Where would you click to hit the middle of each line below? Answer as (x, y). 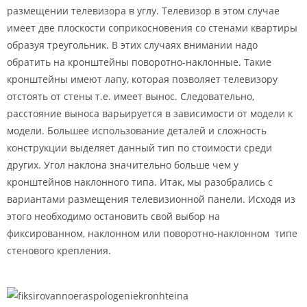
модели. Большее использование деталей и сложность (137, 130)
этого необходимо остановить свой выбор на (113, 216)
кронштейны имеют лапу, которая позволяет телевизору (142, 79)
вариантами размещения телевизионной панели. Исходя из (152, 199)
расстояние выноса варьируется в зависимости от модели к (150, 113)
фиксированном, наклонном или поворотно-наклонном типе (152, 233)
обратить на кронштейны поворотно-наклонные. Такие (139, 62)
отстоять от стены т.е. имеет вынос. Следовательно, (131, 96)
